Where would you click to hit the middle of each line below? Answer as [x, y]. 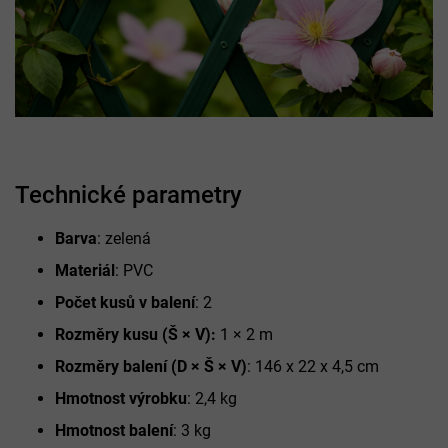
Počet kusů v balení [125, 302]
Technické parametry [128, 194]
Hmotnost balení [114, 430]
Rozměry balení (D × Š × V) [151, 366]
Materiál [85, 270]
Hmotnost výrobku [121, 398]
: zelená [124, 238]
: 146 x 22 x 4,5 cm [313, 366]
